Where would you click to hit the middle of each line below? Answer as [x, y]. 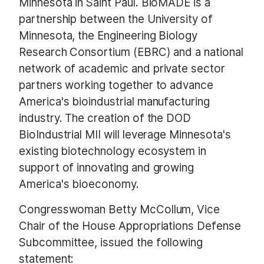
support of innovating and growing [107, 167]
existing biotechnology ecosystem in [113, 151]
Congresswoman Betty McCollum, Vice [120, 210]
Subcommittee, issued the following [111, 243]
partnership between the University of [116, 19]
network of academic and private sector [122, 68]
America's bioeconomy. [79, 184]
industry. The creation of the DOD [105, 118]
